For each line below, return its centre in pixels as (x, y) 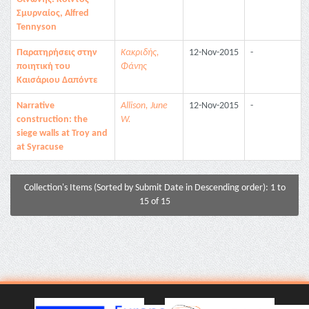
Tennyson (37, 27)
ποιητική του (43, 67)
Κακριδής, (140, 53)
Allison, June (144, 106)
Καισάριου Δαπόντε (57, 80)
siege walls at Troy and (62, 133)
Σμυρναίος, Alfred (53, 13)
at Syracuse (40, 147)
